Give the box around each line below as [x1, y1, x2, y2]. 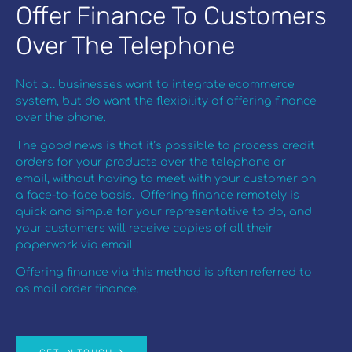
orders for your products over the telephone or [16, 156, 286, 168]
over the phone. [16, 112, 109, 124]
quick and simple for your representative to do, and [16, 205, 312, 218]
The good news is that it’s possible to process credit [16, 139, 315, 152]
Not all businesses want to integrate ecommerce [16, 79, 295, 91]
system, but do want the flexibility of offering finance [16, 95, 317, 108]
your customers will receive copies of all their [16, 222, 273, 234]
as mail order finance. [16, 283, 139, 295]
